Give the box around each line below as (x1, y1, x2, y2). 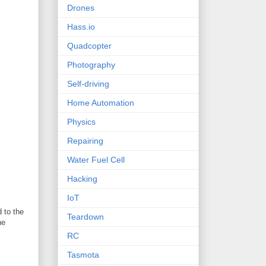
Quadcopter (67, 41, 112, 51)
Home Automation (67, 98, 134, 108)
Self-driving (67, 79, 109, 89)
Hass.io (67, 22, 95, 32)
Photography (67, 60, 115, 70)
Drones (67, 3, 94, 13)
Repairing (67, 136, 103, 146)
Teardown (67, 212, 104, 222)
